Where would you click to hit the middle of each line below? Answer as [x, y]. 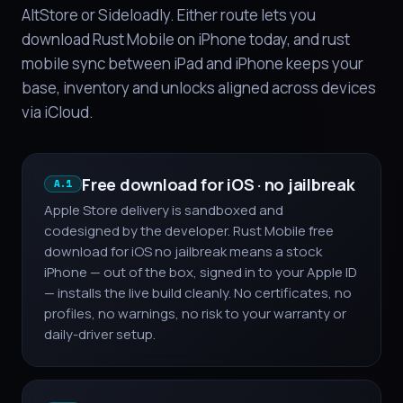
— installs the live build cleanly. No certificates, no [198, 293]
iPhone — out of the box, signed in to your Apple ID [201, 273]
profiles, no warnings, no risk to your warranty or [195, 314]
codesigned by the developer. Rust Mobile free [189, 231]
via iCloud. [58, 112]
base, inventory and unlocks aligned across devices [199, 88]
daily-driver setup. [100, 335]
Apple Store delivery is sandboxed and [164, 210]
